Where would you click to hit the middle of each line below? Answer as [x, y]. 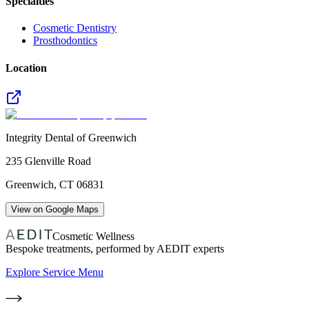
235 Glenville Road [48, 161]
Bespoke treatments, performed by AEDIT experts [115, 248]
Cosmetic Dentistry [75, 28]
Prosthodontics [65, 41]
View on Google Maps [55, 209]
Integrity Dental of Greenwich [71, 137]
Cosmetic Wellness [93, 236]
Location [26, 68]
